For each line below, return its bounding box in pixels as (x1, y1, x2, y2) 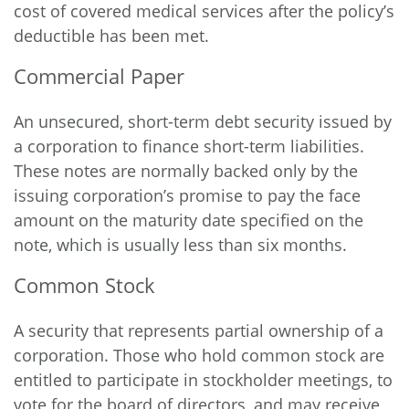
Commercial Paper (14, 62, 184, 89)
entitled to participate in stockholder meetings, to (14, 369, 393, 391)
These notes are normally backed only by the (14, 160, 358, 182)
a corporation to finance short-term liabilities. (14, 135, 364, 157)
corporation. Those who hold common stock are (14, 344, 384, 366)
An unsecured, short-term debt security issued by (14, 110, 392, 132)
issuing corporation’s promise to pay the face (14, 184, 361, 206)
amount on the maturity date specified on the (14, 209, 363, 231)
